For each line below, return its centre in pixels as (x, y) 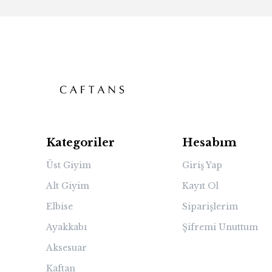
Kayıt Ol (200, 186)
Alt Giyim (68, 186)
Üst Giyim (69, 165)
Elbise (59, 206)
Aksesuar (66, 248)
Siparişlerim (210, 206)
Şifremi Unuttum (220, 227)
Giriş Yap (202, 165)
